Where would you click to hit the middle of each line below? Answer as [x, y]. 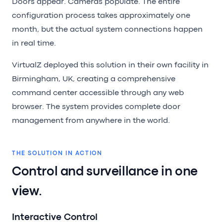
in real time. [34, 43]
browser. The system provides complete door [96, 107]
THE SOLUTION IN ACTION [57, 153]
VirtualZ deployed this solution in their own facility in [110, 65]
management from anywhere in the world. [91, 121]
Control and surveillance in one [105, 172]
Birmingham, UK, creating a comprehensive [94, 79]
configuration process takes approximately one [101, 16]
